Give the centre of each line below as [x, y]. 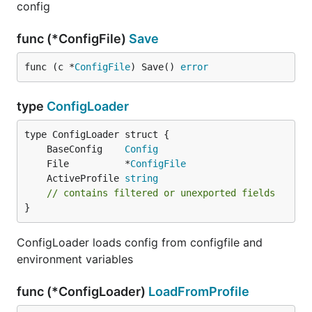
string [141, 178]
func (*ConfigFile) [73, 39]
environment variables [75, 259]
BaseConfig [86, 149]
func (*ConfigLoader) [83, 291]
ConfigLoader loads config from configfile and [140, 242]
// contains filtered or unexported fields [161, 193]
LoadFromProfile [199, 291]
